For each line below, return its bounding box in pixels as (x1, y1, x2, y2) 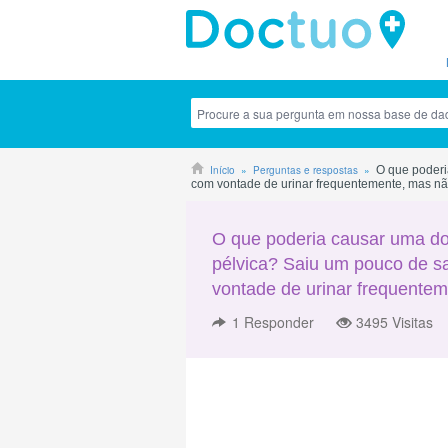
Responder (244, 312, 314, 332)
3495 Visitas (356, 312, 433, 332)
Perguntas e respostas (253, 163, 358, 177)
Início (210, 163, 235, 177)
